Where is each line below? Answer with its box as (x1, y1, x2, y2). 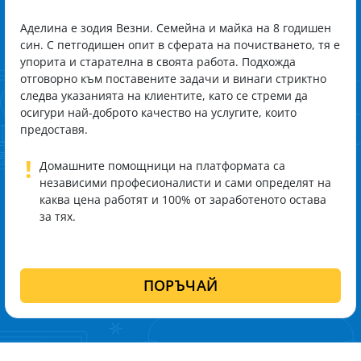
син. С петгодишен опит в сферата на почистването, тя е (20, 37, 340, 52)
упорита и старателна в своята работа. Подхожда (20, 54, 296, 69)
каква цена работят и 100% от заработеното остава (39, 192, 326, 207)
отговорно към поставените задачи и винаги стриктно (20, 71, 326, 86)
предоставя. (20, 122, 88, 137)
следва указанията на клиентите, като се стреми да (20, 88, 308, 103)
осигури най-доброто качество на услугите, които (20, 105, 297, 120)
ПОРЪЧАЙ (143, 276, 218, 295)
